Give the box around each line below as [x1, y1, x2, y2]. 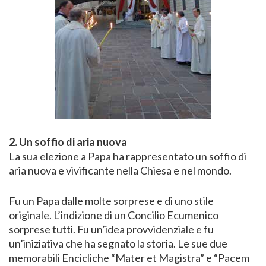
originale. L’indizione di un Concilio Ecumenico [9, 208, 218, 222]
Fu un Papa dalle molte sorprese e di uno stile [9, 194, 214, 208]
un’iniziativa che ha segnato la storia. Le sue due [9, 237, 227, 251]
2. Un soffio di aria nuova [9, 135, 127, 149]
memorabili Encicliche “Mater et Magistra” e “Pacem [9, 251, 249, 265]
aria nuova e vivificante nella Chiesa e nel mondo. [9, 164, 232, 178]
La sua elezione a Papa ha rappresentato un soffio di [9, 150, 246, 163]
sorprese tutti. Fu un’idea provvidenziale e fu [9, 223, 214, 236]
